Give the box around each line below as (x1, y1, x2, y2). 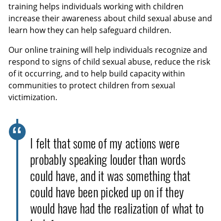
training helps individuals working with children (8, 1, 184, 12)
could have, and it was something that (30, 167, 191, 185)
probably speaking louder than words (30, 151, 185, 169)
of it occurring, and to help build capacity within (8, 68, 185, 79)
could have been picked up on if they (30, 184, 184, 201)
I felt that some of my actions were (30, 135, 180, 152)
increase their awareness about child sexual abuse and (8, 13, 213, 24)
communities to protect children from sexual (8, 79, 176, 91)
